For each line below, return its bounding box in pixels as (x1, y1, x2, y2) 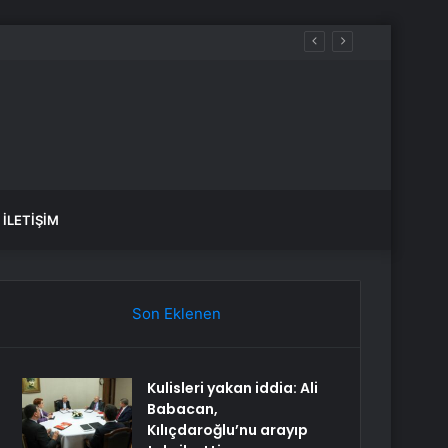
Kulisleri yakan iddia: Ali (147, 378, 319, 398)
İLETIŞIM (3, 212, 59, 228)
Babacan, (147, 399, 219, 419)
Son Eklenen (131, 304, 221, 323)
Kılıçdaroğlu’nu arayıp (147, 420, 309, 440)
